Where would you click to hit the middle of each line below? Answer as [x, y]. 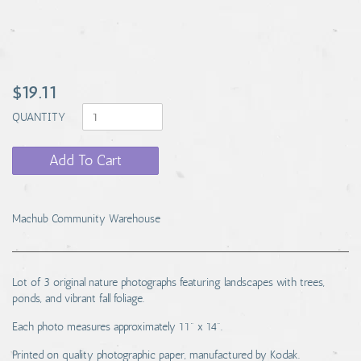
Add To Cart [85, 160]
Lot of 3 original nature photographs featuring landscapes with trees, [168, 282]
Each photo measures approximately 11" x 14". [117, 327]
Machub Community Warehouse [86, 219]
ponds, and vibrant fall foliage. [78, 299]
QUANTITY [40, 117]
